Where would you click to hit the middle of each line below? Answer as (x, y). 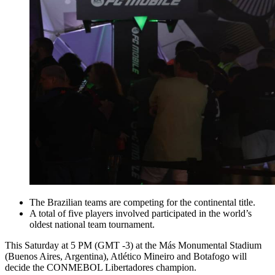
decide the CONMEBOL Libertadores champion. (101, 268)
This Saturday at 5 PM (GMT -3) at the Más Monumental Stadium (133, 246)
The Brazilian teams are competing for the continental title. (142, 203)
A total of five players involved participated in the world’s (141, 214)
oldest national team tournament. (92, 225)
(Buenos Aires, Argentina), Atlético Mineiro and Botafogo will (126, 257)
